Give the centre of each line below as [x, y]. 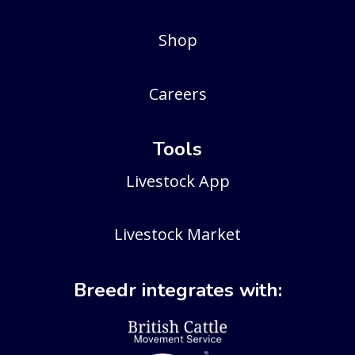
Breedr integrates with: [177, 290]
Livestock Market [177, 235]
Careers [177, 94]
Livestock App [177, 181]
